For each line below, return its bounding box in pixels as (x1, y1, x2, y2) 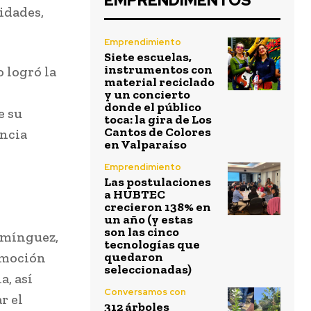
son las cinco (104, 224, 179, 240)
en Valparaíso (104, 137, 187, 153)
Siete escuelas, (104, 49, 192, 65)
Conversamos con (104, 286, 186, 299)
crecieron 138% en (104, 199, 211, 215)
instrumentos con (104, 62, 212, 78)
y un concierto (104, 87, 190, 103)
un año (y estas (104, 212, 193, 228)
